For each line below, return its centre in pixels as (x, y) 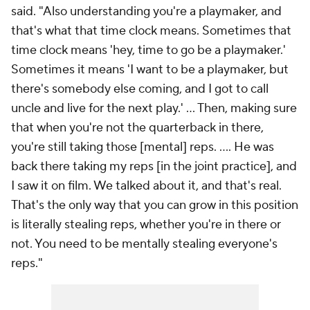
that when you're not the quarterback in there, (137, 128)
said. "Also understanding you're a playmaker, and (146, 12)
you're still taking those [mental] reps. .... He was (143, 147)
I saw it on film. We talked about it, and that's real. (146, 186)
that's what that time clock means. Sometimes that (151, 31)
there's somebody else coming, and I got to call (140, 89)
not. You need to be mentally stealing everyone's (144, 244)
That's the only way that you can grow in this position (155, 206)
